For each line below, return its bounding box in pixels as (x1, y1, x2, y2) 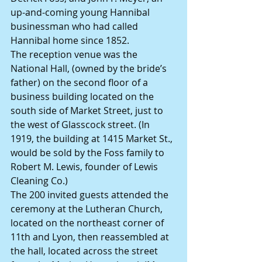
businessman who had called (11, 20, 140, 33)
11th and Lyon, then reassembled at (11, 230, 171, 244)
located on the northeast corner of (11, 216, 166, 230)
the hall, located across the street (11, 244, 160, 258)
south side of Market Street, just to (11, 104, 166, 118)
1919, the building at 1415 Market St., (11, 132, 175, 146)
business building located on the (11, 90, 156, 104)
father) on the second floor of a (11, 76, 150, 89)
